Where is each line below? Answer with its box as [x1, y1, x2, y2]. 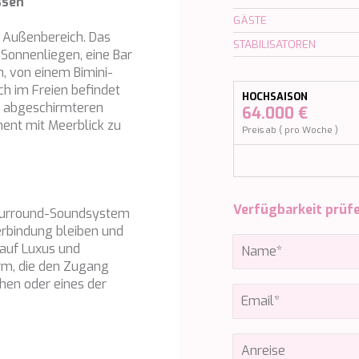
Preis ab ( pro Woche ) [242, 124, 339, 137]
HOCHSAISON [242, 90, 309, 104]
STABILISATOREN [233, 37, 317, 52]
